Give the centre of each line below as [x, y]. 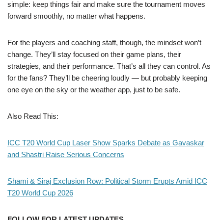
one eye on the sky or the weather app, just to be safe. [94, 89]
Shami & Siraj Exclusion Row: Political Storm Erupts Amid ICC [107, 181]
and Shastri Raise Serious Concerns [66, 154]
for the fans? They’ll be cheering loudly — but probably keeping [107, 78]
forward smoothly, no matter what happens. [76, 16]
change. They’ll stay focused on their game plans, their [94, 54]
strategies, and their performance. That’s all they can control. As [109, 66]
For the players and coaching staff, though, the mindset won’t [104, 42]
